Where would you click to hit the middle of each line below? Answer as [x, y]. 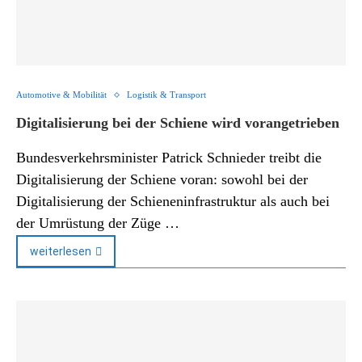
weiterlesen [61, 251]
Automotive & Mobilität [61, 95]
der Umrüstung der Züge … [98, 223]
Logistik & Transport [166, 95]
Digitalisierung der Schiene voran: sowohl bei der [162, 179]
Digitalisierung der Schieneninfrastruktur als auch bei [173, 201]
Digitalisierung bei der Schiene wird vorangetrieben [178, 123]
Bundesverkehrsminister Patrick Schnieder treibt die [169, 158]
